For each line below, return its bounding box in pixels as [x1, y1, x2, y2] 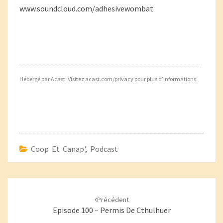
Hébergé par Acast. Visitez [19, 75, 85, 83]
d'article [7, 189, 47, 202]
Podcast [90, 144, 118, 154]
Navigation [7, 177, 60, 190]
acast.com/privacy [85, 75, 133, 83]
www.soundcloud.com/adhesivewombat [19, 3, 153, 13]
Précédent [97, 195, 129, 204]
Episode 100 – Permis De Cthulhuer [52, 205, 171, 215]
